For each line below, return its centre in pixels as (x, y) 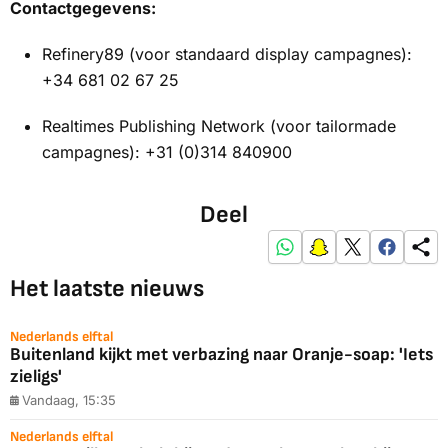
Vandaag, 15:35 (69, 399)
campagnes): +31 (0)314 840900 (167, 151)
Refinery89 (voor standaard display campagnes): (227, 53)
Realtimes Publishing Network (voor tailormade (219, 125)
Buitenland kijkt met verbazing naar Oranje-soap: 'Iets (221, 354)
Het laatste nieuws (107, 288)
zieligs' (36, 376)
